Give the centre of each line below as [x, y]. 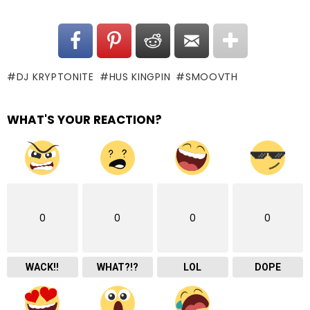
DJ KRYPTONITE [55, 76]
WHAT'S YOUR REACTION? [84, 119]
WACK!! [43, 267]
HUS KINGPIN [140, 76]
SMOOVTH [211, 76]
